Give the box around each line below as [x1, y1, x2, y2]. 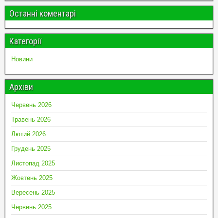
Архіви [9, 81, 33, 92]
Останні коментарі [9, 8, 76, 18]
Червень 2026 [11, 101, 52, 109]
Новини [11, 55, 33, 63]
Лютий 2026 [11, 130, 46, 138]
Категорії [9, 36, 41, 46]
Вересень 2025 [11, 188, 55, 196]
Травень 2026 [11, 115, 51, 123]
